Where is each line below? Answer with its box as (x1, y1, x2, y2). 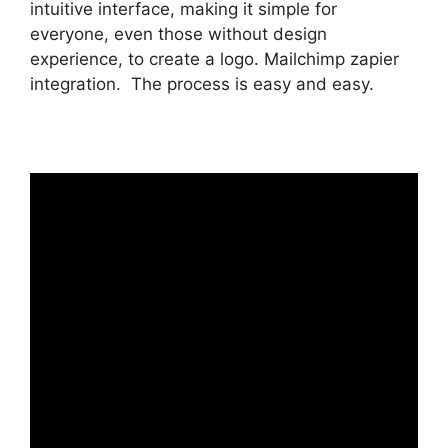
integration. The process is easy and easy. (30, 73, 374, 94)
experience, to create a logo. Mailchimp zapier (30, 48, 399, 69)
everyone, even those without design (30, 23, 327, 44)
